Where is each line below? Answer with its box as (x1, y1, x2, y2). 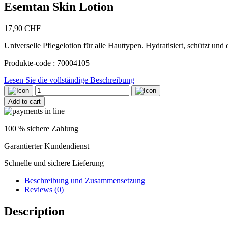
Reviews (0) (24, 185, 64, 194)
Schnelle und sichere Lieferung (4, 158, 104, 167)
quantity (4, 111, 30, 121)
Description (4, 204, 65, 218)
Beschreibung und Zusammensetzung (24, 176, 145, 185)
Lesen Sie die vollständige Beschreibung (4, 75, 134, 84)
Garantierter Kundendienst (4, 141, 89, 150)
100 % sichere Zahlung (4, 124, 78, 133)
